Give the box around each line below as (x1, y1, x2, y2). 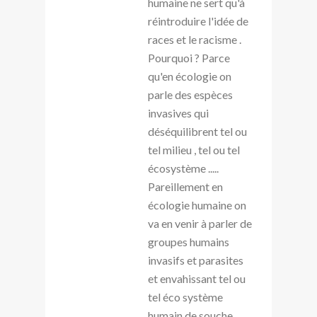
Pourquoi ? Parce (148, 50, 230, 64)
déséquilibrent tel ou (148, 124, 247, 138)
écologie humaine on (148, 197, 246, 212)
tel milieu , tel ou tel (148, 142, 240, 156)
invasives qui (148, 105, 209, 120)
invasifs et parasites (148, 253, 243, 267)
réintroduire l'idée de (148, 13, 248, 28)
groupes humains (148, 234, 229, 248)
